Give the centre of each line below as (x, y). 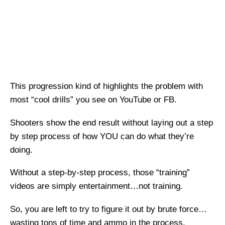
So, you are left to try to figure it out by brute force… (108, 209)
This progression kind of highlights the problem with (106, 86)
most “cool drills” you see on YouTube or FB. (93, 100)
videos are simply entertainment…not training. (96, 186)
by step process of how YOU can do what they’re (102, 136)
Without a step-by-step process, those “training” (100, 173)
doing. (21, 150)
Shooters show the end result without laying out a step (111, 123)
